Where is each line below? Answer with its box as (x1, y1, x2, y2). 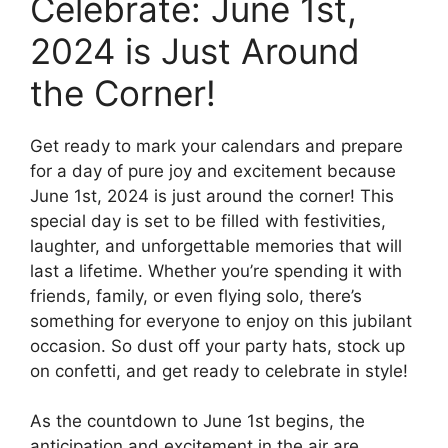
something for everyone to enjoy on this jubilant (30, 310, 412, 331)
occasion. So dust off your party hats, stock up (30, 335, 405, 356)
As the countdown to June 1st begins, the (30, 411, 365, 432)
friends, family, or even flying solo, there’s (30, 285, 362, 306)
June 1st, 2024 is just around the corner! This (30, 185, 394, 206)
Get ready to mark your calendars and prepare (30, 135, 403, 156)
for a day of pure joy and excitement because (30, 160, 396, 181)
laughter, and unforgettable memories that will (30, 235, 402, 256)
